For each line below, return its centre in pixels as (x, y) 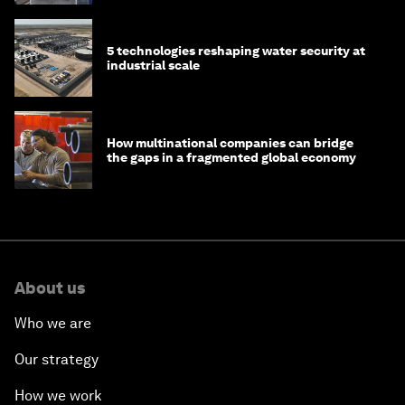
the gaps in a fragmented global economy (231, 157)
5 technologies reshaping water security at (236, 50)
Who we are (53, 323)
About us (50, 287)
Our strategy (57, 359)
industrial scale (153, 65)
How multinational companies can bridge (230, 142)
